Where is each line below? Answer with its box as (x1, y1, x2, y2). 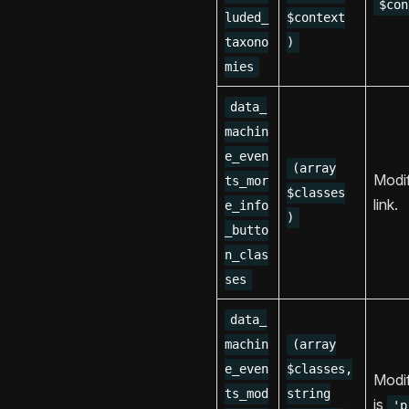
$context (287, 10, 345, 26)
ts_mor (225, 173, 268, 189)
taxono (225, 35, 268, 50)
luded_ (225, 10, 268, 26)
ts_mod (225, 386, 268, 402)
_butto (225, 223, 268, 238)
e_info (225, 198, 268, 214)
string (287, 386, 330, 402)
